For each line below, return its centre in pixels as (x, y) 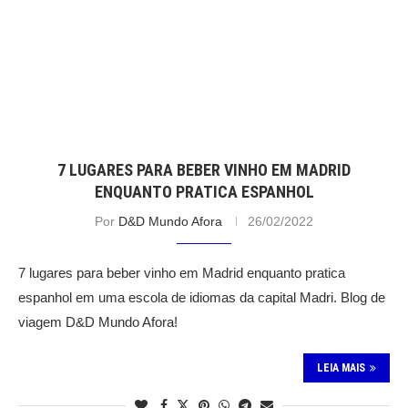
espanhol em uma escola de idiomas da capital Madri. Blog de (202, 298)
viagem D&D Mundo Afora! (98, 322)
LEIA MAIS (341, 368)
